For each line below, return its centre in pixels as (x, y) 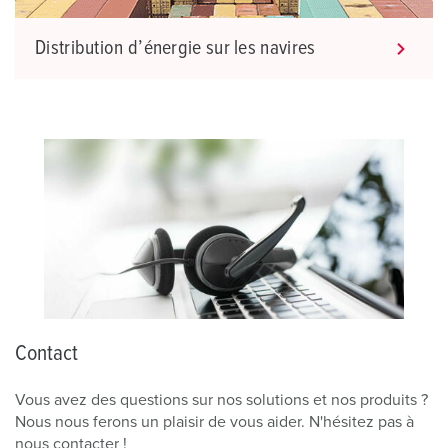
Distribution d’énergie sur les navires (175, 47)
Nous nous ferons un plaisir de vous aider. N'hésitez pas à (214, 421)
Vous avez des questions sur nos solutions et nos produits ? (221, 399)
